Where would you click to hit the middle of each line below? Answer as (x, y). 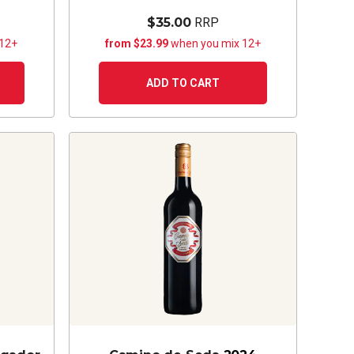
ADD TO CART (183, 83)
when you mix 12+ (215, 43)
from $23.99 (137, 43)
